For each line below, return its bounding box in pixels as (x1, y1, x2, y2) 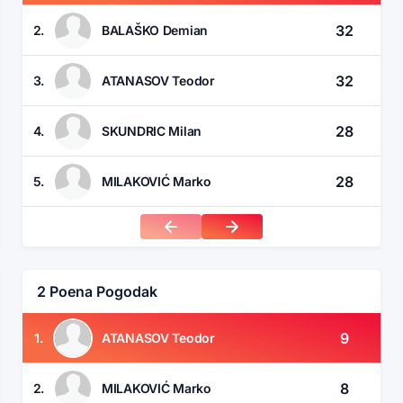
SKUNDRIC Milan (102, 122, 202, 139)
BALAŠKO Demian (102, 22, 209, 38)
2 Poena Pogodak (37, 282, 157, 301)
